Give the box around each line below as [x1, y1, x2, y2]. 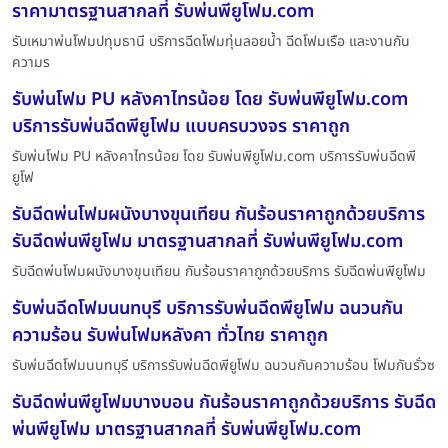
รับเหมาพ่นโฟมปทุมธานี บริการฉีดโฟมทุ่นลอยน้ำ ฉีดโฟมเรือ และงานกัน [12, 31, 410, 53]
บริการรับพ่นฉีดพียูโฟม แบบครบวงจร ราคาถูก [12, 113, 350, 141]
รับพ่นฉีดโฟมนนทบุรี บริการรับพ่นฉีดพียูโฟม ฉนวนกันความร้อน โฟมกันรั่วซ [12, 355, 435, 377]
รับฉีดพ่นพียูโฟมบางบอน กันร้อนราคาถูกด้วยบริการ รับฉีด [12, 389, 436, 417]
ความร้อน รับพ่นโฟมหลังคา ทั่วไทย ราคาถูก [12, 322, 328, 350]
